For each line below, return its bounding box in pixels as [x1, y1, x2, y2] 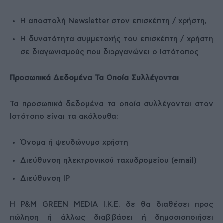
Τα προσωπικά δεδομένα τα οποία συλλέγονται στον [10, 100, 213, 108]
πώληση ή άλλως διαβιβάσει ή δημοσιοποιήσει [10, 214, 213, 221]
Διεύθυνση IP [20, 175, 70, 182]
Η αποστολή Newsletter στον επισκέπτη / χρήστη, [20, 17, 207, 25]
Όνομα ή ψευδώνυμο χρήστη [20, 139, 128, 146]
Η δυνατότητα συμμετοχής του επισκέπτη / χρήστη [20, 35, 213, 43]
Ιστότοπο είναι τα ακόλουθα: [10, 113, 118, 120]
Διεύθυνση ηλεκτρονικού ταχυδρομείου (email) [20, 157, 197, 164]
